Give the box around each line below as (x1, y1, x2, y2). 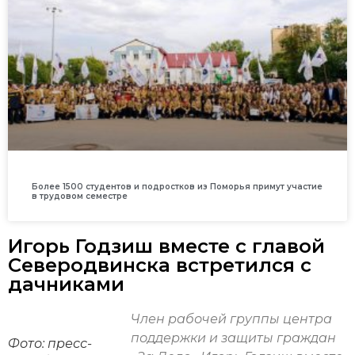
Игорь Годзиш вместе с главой (8, 235, 325, 258)
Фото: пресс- (8, 336, 92, 352)
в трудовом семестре (32, 191, 128, 202)
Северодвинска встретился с (8, 254, 311, 277)
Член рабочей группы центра (131, 311, 332, 327)
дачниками (8, 273, 124, 296)
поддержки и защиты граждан (131, 330, 336, 346)
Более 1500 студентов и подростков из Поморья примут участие (32, 181, 323, 193)
